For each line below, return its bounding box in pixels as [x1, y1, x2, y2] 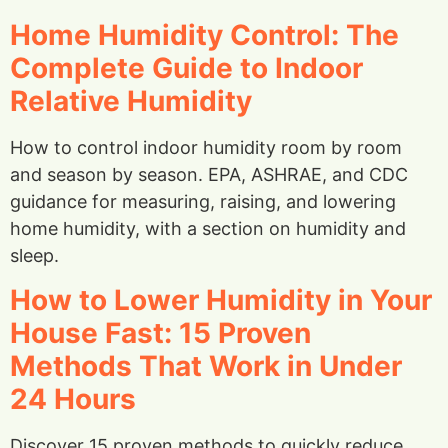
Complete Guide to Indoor [10, 51, 363, 86]
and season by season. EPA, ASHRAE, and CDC [10, 164, 408, 186]
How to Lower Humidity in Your [10, 282, 432, 317]
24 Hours [10, 381, 136, 416]
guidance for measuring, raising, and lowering [10, 191, 396, 213]
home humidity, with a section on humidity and [10, 218, 406, 240]
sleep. [10, 245, 59, 267]
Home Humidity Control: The [10, 18, 399, 53]
